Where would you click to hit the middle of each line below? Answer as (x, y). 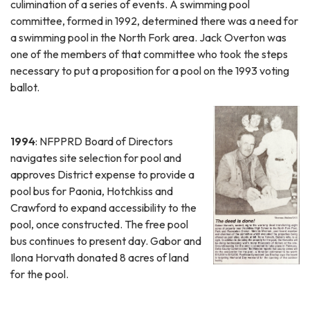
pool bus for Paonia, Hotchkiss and (92, 191)
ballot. (26, 87)
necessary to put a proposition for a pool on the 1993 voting (150, 70)
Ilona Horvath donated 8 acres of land (100, 257)
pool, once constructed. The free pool (99, 224)
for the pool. (40, 274)
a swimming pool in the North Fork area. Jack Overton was (148, 37)
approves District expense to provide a (102, 174)
